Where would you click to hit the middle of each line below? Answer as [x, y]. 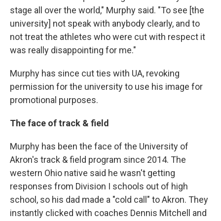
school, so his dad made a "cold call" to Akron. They [109, 200]
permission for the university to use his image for [106, 87]
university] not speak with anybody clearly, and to [105, 23]
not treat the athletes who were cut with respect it [108, 37]
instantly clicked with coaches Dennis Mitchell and [108, 213]
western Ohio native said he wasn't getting [92, 173]
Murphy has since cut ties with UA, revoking [95, 73]
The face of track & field [59, 123]
